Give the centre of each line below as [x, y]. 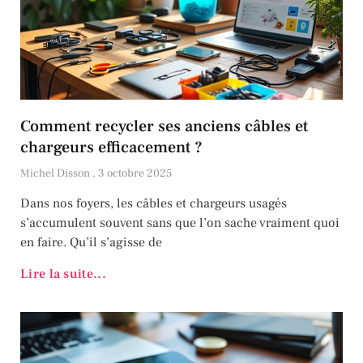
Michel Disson [56, 174]
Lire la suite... [63, 274]
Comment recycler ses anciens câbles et [164, 127]
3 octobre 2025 [135, 174]
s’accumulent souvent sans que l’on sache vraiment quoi [180, 223]
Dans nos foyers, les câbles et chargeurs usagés [154, 204]
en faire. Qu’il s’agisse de [91, 243]
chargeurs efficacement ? [111, 148]
